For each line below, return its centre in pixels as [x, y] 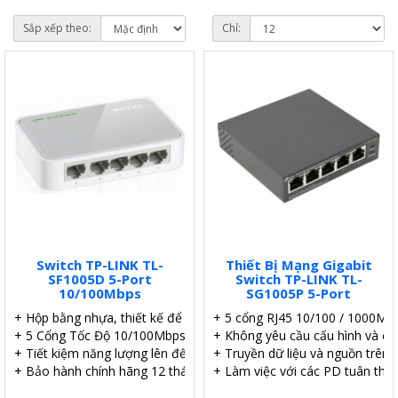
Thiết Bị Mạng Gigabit [298, 265]
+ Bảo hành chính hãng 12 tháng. [109, 371]
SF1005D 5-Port [99, 279]
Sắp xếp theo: [57, 28]
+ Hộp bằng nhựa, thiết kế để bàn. [112, 318]
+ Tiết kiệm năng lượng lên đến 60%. [119, 353]
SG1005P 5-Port [298, 293]
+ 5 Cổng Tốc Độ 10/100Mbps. [101, 335]
